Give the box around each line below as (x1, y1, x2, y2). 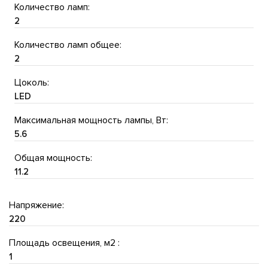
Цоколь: (14, 76, 49, 89)
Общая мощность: (14, 151, 92, 164)
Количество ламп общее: (14, 38, 121, 51)
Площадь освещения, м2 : (9, 236, 120, 249)
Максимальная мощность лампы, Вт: (14, 114, 168, 126)
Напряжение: (9, 199, 64, 211)
